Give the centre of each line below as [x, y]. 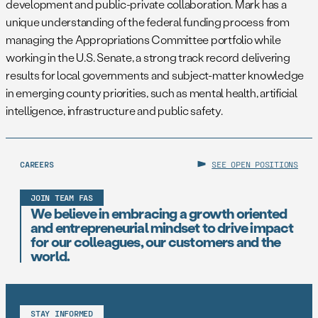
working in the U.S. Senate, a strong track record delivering [148, 57]
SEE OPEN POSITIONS [255, 164]
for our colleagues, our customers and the [156, 241]
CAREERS [37, 164]
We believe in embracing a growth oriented [159, 213]
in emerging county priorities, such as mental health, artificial [152, 93]
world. [50, 256]
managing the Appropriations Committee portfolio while [143, 39]
